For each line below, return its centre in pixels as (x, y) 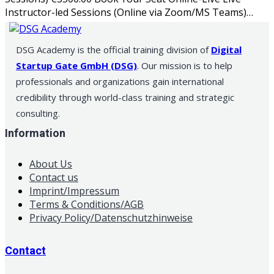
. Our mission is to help (185, 65)
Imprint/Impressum (74, 191)
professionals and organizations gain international (120, 81)
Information (35, 133)
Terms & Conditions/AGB (87, 204)
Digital (226, 49)
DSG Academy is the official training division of (113, 49)
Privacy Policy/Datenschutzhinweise (111, 217)
